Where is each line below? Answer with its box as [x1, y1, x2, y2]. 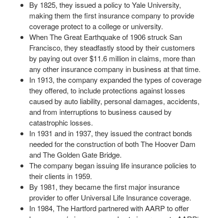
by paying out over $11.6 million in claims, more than [29, 53, 195, 63]
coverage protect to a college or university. [29, 20, 163, 31]
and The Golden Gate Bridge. [29, 149, 122, 160]
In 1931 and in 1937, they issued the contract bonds [29, 127, 192, 138]
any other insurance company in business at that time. [29, 63, 200, 74]
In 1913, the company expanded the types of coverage [29, 74, 201, 85]
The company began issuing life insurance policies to [29, 160, 196, 170]
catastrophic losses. [29, 117, 93, 127]
